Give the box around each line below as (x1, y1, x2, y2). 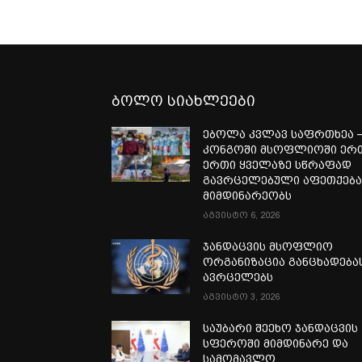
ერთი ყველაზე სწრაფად (203, 158, 352, 171)
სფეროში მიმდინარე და (203, 336, 349, 350)
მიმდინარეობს (203, 188, 293, 202)
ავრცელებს (203, 270, 274, 284)
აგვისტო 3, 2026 (203, 291, 280, 302)
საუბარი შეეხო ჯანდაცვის (203, 321, 359, 335)
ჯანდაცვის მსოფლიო (203, 239, 334, 253)
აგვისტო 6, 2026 (203, 209, 280, 221)
